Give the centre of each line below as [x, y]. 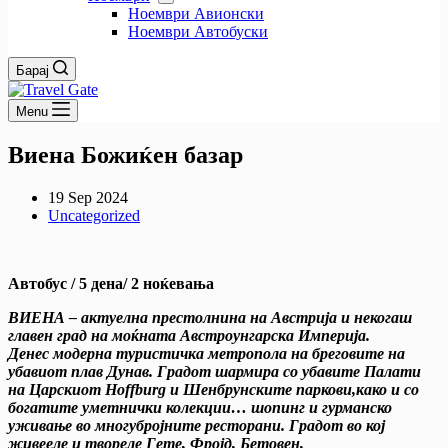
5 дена [101, 283]
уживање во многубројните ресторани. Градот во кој [196, 425]
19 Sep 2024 [88, 197]
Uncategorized [94, 215]
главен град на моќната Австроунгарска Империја [187, 335]
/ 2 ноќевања [168, 283]
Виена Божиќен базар [128, 154]
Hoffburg [135, 389]
